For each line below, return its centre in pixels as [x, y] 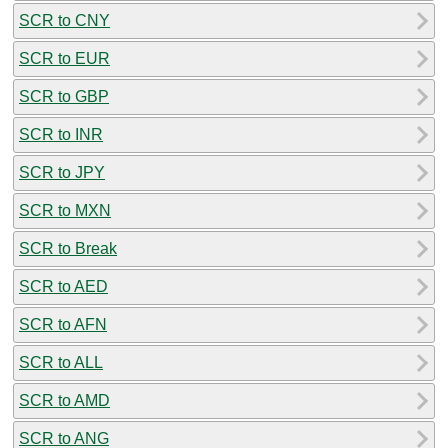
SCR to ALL [61, 362]
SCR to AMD [64, 400]
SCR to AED [63, 286]
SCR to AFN [63, 324]
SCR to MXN [65, 210]
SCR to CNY [64, 20]
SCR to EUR [64, 58]
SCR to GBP [64, 96]
